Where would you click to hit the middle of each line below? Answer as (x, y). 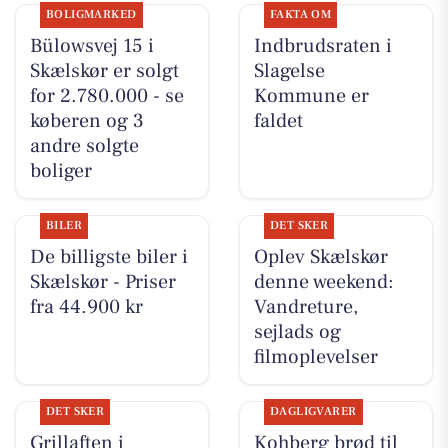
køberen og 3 (86, 121)
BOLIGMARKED (91, 15)
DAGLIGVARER (313, 412)
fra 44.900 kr (86, 307)
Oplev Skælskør (320, 257)
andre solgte (84, 146)
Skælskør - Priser (102, 282)
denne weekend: (323, 282)
